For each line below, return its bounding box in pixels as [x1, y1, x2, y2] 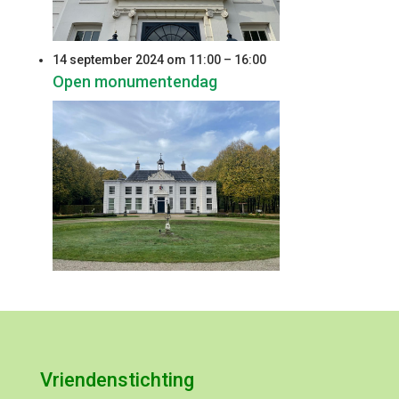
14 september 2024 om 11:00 [52, 52, 221, 67]
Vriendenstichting [39, 369, 194, 392]
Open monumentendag [52, 71, 217, 91]
